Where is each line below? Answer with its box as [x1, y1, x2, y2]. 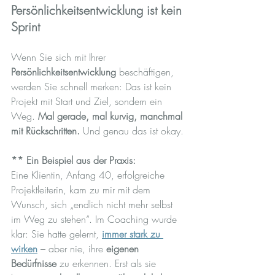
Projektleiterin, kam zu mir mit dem [11, 182, 153, 196]
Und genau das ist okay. [80, 123, 184, 137]
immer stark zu [102, 227, 163, 241]
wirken [11, 241, 37, 255]
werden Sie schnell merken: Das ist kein [11, 79, 174, 93]
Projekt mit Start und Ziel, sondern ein [11, 94, 165, 108]
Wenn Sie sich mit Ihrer [11, 50, 109, 64]
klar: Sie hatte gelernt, [11, 227, 102, 241]
